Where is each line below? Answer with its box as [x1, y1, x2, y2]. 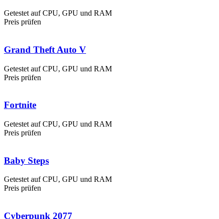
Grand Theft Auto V [4, 44, 86, 55]
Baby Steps [4, 155, 49, 166]
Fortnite [4, 100, 36, 110]
